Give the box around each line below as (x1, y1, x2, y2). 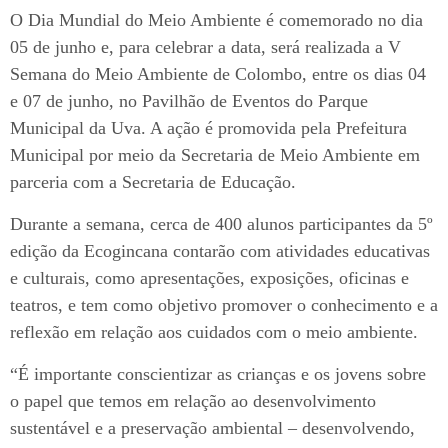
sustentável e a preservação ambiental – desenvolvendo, (10, 417, 415, 438)
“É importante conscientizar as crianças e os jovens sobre (10, 363, 426, 384)
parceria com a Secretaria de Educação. (10, 171, 296, 192)
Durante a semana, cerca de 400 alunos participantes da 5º (10, 213, 433, 234)
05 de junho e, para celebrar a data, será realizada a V (10, 36, 401, 57)
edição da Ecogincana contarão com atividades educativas (10, 240, 430, 261)
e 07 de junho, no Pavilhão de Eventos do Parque (10, 90, 368, 111)
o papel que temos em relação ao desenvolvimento (10, 390, 376, 411)
